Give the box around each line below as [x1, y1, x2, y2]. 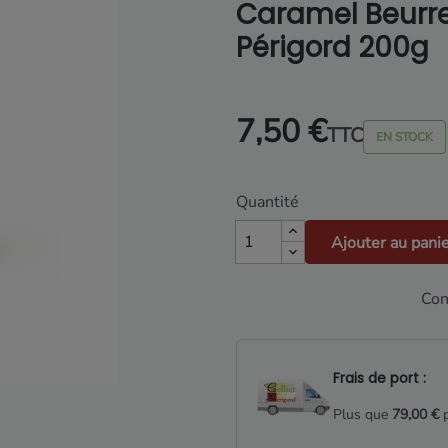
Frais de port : [333, 367, 426, 388]
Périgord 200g [236, 28, 429, 68]
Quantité [236, 191, 299, 214]
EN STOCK [376, 129, 433, 146]
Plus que [333, 405, 392, 425]
